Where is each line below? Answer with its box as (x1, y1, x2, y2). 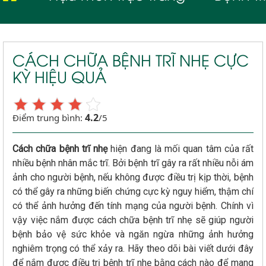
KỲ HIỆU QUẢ (12, 65, 106, 87)
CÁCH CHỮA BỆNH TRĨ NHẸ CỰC (12, 48, 249, 70)
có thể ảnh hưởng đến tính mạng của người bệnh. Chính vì (12, 199, 254, 211)
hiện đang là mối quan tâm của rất (107, 142, 254, 154)
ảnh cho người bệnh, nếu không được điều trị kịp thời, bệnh (12, 171, 254, 183)
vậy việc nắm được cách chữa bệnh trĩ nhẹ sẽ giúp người (12, 214, 254, 226)
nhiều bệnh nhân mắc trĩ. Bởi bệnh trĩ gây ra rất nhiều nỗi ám (12, 157, 254, 169)
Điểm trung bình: (12, 111, 85, 123)
